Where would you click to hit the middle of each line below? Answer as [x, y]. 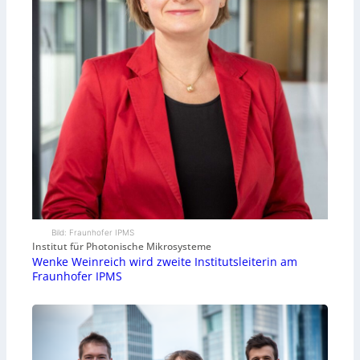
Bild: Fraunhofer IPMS [93, 233]
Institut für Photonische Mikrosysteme [122, 247]
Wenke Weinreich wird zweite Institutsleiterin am [165, 262]
